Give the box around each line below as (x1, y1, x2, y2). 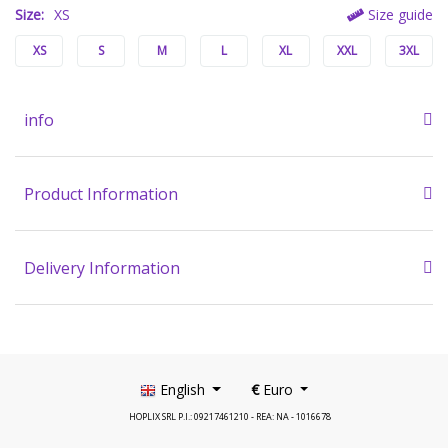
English (155, 380, 209, 399)
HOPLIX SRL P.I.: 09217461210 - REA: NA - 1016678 (129, 410, 331, 423)
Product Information (24, 183, 178, 205)
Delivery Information (24, 257, 180, 279)
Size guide (364, 5, 433, 24)
